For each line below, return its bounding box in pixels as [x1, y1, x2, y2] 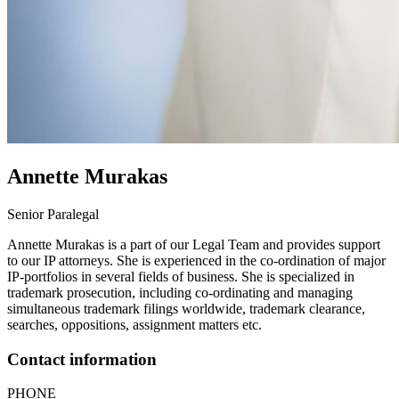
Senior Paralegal [7, 206, 99, 222]
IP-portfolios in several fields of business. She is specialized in [7, 268, 354, 284]
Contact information [7, 349, 157, 369]
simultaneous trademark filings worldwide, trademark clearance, [7, 300, 365, 316]
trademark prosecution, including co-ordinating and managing [7, 284, 353, 300]
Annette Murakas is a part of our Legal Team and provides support [7, 236, 380, 252]
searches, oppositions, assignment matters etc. [7, 316, 262, 332]
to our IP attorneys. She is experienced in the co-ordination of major [7, 252, 386, 268]
